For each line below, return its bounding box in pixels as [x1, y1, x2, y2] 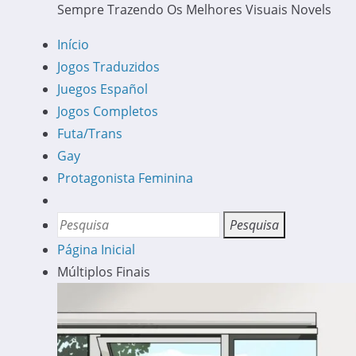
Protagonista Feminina [57, 169, 193, 187]
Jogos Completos [57, 103, 158, 120]
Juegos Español [57, 80, 148, 98]
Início [57, 36, 89, 53]
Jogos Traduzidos [57, 58, 160, 75]
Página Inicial [57, 241, 135, 258]
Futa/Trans [57, 125, 122, 142]
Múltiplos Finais [57, 263, 150, 281]
